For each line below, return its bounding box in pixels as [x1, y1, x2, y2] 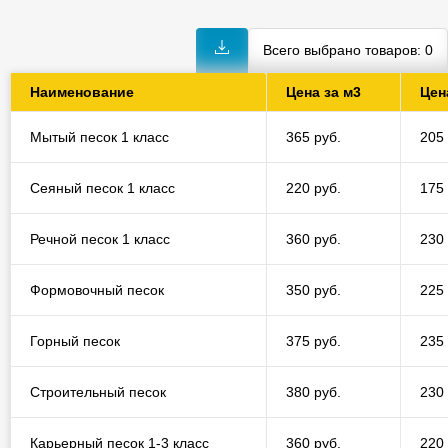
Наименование [29, 84, 134, 100]
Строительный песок [29, 384, 166, 400]
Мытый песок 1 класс [29, 129, 169, 145]
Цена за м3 [285, 84, 361, 100]
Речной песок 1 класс [29, 231, 170, 247]
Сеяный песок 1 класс [29, 180, 175, 196]
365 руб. [285, 129, 341, 145]
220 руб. [285, 180, 341, 196]
